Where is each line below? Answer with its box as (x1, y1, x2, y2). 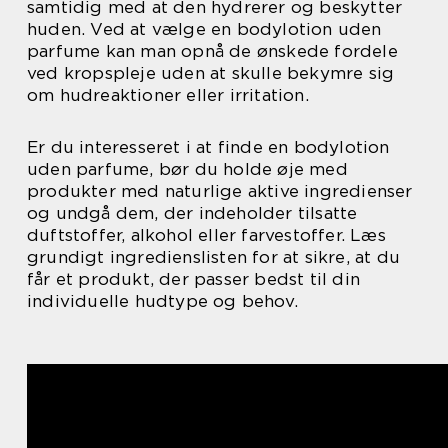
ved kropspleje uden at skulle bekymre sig (27, 62, 395, 83)
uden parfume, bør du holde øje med (27, 158, 348, 179)
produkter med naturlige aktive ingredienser (27, 180, 413, 201)
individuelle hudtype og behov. (27, 290, 298, 311)
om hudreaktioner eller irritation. (27, 84, 309, 105)
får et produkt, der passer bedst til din (27, 268, 361, 289)
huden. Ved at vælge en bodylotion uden (27, 18, 382, 39)
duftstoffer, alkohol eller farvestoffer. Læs (27, 224, 386, 245)
